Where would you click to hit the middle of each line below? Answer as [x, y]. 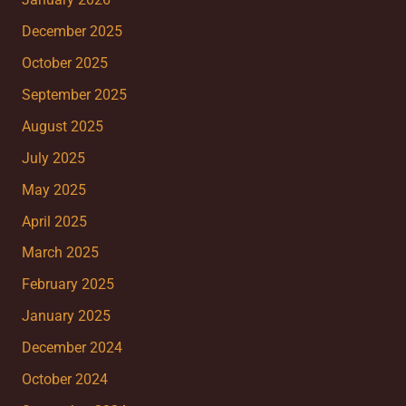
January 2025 [66, 317]
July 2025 [53, 158]
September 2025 [74, 95]
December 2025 [72, 32]
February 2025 [68, 285]
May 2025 [53, 190]
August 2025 [62, 126]
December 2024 [72, 348]
